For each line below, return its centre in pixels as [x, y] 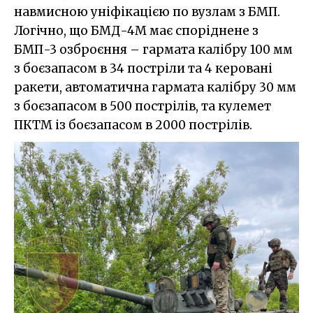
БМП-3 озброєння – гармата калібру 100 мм [153, 49]
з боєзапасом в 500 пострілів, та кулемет [143, 106]
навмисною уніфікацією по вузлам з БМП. [147, 12]
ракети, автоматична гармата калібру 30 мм [155, 87]
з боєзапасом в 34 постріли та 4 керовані [143, 68]
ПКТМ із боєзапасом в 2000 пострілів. [133, 125]
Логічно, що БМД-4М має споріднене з [136, 30]
